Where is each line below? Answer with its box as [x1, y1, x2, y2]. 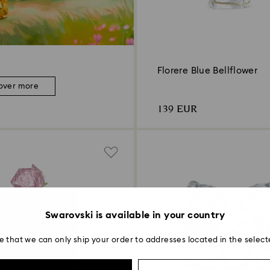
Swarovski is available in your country [45, 210, 225, 220]
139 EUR [157, 101, 197, 117]
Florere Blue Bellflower [157, 66, 258, 75]
